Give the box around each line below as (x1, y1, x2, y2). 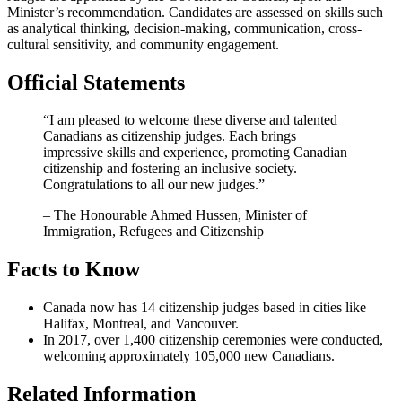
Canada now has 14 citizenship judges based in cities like (43, 300, 366, 316)
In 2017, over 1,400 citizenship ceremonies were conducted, (43, 332, 383, 348)
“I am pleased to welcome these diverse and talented (43, 112, 337, 128)
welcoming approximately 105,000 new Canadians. (43, 348, 335, 364)
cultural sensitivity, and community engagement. (7, 36, 279, 52)
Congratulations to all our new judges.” (43, 177, 265, 193)
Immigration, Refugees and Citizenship (43, 223, 264, 240)
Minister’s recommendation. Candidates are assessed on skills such (7, 4, 383, 20)
